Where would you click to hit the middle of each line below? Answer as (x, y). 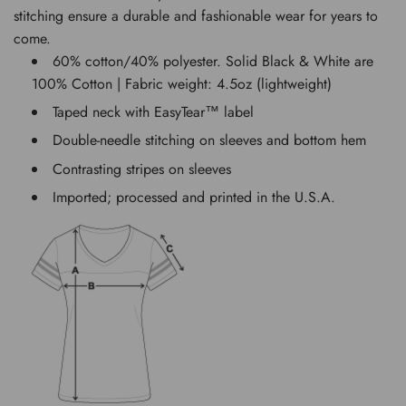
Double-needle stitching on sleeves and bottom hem (209, 140)
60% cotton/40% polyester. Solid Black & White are (213, 61)
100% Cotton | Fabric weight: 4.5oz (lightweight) (182, 83)
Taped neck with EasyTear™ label (153, 112)
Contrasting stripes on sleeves (142, 169)
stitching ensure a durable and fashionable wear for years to (196, 15)
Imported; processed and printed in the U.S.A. (194, 198)
